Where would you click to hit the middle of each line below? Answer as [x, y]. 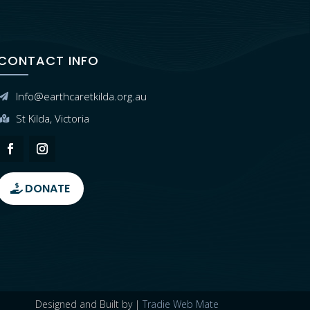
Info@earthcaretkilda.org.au [81, 97]
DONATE [47, 189]
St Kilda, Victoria [52, 119]
